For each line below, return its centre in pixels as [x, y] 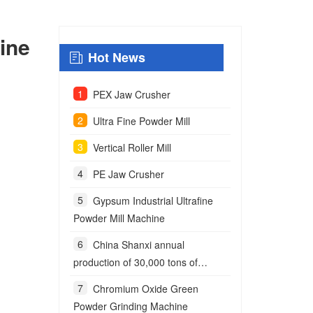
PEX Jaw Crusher [131, 94]
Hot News [116, 57]
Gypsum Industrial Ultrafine [153, 201]
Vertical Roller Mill [132, 147]
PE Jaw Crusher [128, 174]
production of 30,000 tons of [135, 262]
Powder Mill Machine [119, 218]
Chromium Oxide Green [145, 289]
